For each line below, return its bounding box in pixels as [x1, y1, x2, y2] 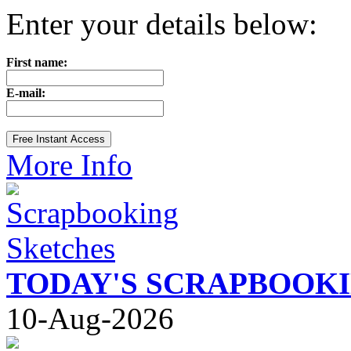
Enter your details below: [6, 6, 317, 41]
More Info [6, 147, 132, 182]
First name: [6, 55, 67, 69]
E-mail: [6, 85, 45, 100]
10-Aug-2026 [6, 301, 174, 335]
